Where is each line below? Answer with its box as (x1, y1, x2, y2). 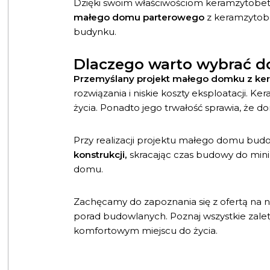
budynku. (73, 25, 116, 37)
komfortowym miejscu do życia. (73, 225, 218, 237)
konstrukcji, (73, 149, 127, 161)
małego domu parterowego (73, 11, 204, 23)
